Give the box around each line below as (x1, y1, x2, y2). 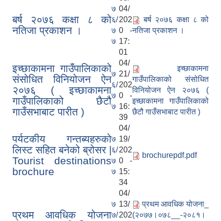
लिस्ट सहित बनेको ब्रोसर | (12, 144, 111, 156)
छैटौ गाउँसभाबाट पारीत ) (132, 108, 200, 116)
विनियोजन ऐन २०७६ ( (132, 86, 209, 95)
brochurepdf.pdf (142, 151, 197, 160)
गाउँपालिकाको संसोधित (132, 75, 209, 84)
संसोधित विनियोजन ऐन (12, 74, 111, 85)
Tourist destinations (12, 155, 111, 167)
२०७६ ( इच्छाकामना (12, 84, 111, 96)
